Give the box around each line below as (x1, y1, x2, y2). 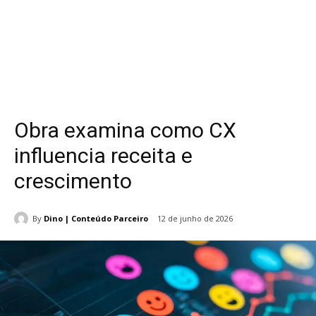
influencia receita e (14, 143, 193, 168)
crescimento (14, 169, 132, 193)
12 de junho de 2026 (157, 213, 233, 224)
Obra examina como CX (14, 118, 236, 142)
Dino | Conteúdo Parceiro (44, 212, 148, 224)
